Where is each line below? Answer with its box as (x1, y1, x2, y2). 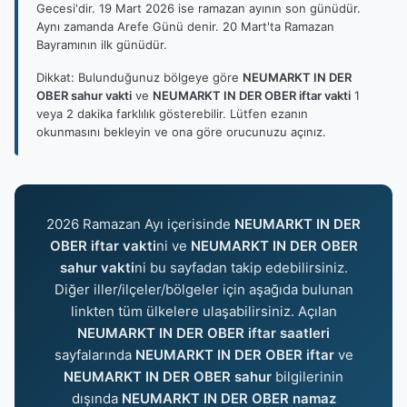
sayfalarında (54, 346, 135, 363)
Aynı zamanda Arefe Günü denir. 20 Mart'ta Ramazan (36, 19, 334, 34)
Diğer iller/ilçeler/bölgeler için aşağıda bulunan (54, 281, 353, 298)
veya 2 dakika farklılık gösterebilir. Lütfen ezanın (36, 106, 308, 121)
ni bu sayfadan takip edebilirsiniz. (134, 259, 348, 276)
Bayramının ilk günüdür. (36, 37, 167, 52)
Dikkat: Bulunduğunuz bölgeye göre (36, 70, 243, 84)
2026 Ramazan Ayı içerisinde (46, 215, 234, 233)
